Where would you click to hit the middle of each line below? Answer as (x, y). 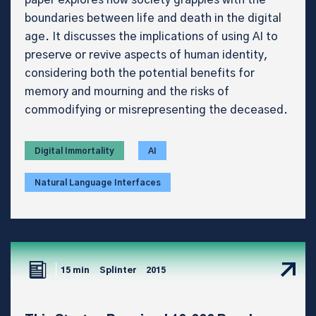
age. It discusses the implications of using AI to (151, 36)
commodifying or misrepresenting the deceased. (156, 110)
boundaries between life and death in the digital (153, 18)
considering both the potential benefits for (140, 73)
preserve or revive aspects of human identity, (146, 55)
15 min (75, 271)
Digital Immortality (74, 151)
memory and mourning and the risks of (127, 91)
